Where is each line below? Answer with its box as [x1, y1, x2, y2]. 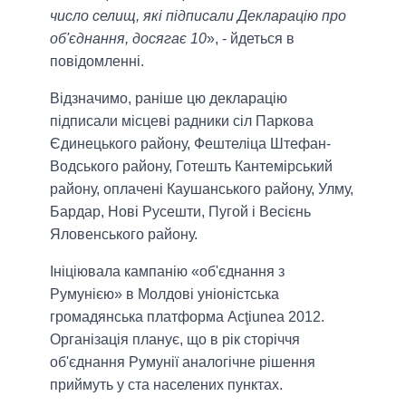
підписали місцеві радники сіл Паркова [50, 113, 314, 130]
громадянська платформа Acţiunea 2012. [50, 309, 324, 325]
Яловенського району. [50, 227, 198, 243]
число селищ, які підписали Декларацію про [50, 8, 346, 24]
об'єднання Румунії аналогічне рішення [50, 354, 315, 371]
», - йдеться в [207, 31, 295, 47]
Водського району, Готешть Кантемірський [50, 159, 333, 175]
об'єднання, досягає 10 [50, 31, 207, 47]
